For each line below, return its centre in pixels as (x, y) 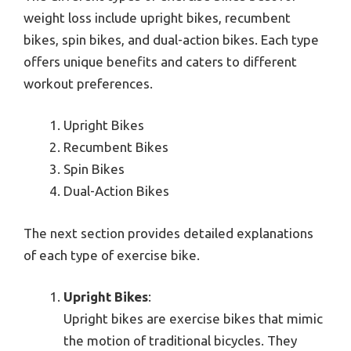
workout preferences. (88, 83)
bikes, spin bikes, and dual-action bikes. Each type (171, 39)
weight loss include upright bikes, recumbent (157, 17)
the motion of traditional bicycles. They (180, 341)
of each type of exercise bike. (112, 255)
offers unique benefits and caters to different (160, 61)
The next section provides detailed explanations (168, 233)
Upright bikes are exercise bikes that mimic (193, 319)
